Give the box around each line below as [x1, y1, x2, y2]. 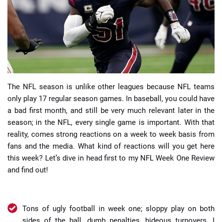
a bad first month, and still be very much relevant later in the [7, 106, 215, 115]
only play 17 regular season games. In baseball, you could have [7, 94, 215, 103]
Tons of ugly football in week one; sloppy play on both [22, 204, 215, 213]
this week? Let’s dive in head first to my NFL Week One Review [7, 153, 215, 163]
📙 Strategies [91, 68, 131, 76]
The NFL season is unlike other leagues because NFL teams [7, 82, 215, 91]
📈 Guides [24, 68, 55, 76]
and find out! [7, 165, 48, 174]
